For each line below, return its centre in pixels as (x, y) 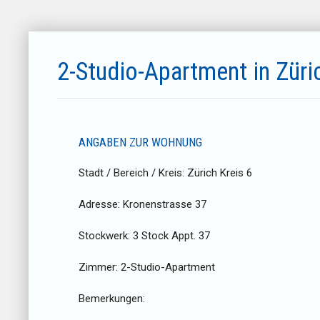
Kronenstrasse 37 (165, 205)
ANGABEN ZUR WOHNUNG (140, 142)
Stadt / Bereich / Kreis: (133, 173)
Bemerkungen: (112, 299)
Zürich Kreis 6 (220, 173)
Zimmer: (100, 267)
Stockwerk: (106, 236)
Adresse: (101, 205)
